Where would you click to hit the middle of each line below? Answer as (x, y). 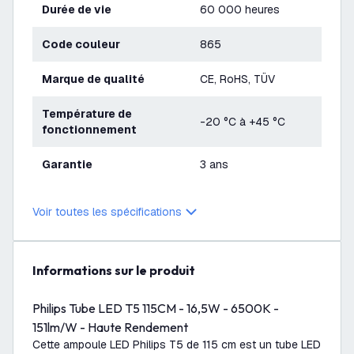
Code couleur (85, 44)
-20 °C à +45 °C (243, 122)
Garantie (72, 164)
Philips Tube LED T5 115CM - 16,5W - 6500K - (156, 308)
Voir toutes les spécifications (107, 212)
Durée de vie (81, 9)
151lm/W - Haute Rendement (110, 327)
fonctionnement (89, 130)
